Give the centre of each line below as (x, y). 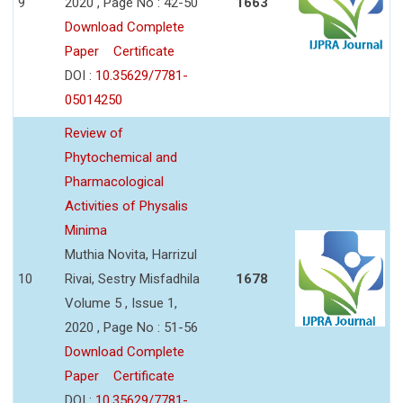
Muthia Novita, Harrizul (131, 254)
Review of (94, 133)
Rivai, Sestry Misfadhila (132, 278)
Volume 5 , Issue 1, (121, 303)
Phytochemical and (121, 157)
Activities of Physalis (126, 206)
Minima (86, 230)
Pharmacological (114, 181)
